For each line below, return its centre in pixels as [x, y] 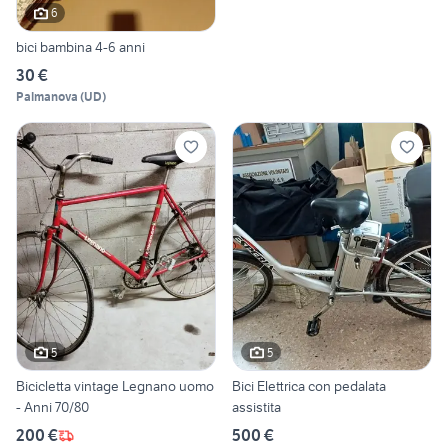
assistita [256, 407]
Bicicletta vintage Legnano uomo [115, 386]
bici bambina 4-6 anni [80, 46]
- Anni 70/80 [52, 407]
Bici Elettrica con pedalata [309, 386]
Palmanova [47, 96]
